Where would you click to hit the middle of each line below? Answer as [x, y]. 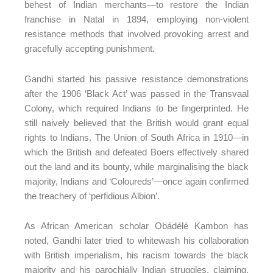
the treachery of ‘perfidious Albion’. [92, 196]
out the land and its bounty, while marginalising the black [136, 166]
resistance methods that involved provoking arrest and [136, 34]
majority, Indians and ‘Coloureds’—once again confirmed [136, 181]
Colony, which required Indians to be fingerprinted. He [136, 108]
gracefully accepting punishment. [90, 48]
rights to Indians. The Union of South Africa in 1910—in [136, 137]
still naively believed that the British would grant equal [136, 122]
